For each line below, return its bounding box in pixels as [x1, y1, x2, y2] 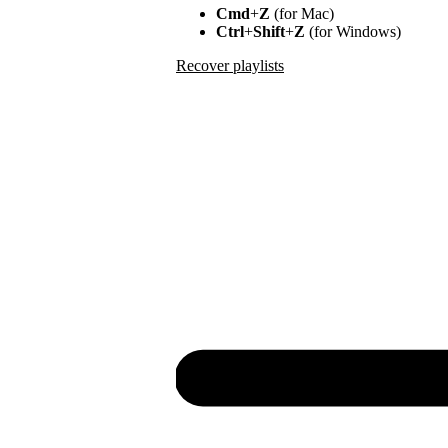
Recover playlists [176, 56, 284, 74]
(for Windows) [305, 22, 401, 40]
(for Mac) [270, 4, 334, 22]
